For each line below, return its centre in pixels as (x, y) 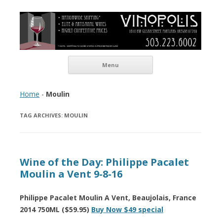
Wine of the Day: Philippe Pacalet (104, 162)
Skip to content (177, 59)
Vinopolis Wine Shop (75, 19)
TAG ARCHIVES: (42, 115)
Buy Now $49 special (127, 209)
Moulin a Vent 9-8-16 (71, 174)
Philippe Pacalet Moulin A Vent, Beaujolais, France (108, 197)
